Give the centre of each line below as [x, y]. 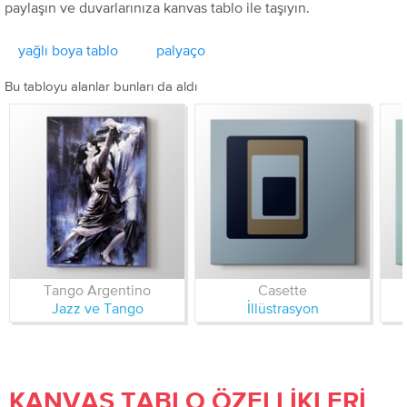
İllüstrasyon [283, 308]
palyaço [181, 50]
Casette [283, 290]
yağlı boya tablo [68, 50]
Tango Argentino [97, 290]
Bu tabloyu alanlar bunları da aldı [101, 86]
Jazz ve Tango [97, 308]
